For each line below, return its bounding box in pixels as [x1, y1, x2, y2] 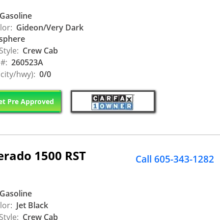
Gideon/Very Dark [14, 22, 83, 33]
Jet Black [14, 200, 48, 211]
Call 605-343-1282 [136, 152, 214, 165]
